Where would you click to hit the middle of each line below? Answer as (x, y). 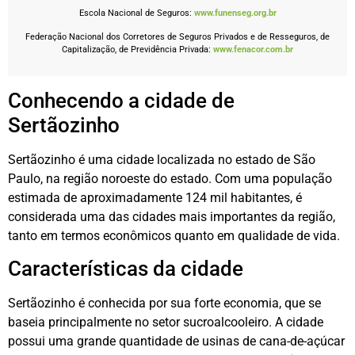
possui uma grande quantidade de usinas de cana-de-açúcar (176, 342)
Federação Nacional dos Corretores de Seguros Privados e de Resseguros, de (177, 37)
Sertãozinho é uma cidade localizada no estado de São (162, 160)
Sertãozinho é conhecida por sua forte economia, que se (164, 303)
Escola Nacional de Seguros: (136, 13)
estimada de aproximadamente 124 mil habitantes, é (155, 198)
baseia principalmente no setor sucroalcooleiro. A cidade (166, 323)
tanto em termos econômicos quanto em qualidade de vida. (174, 236)
